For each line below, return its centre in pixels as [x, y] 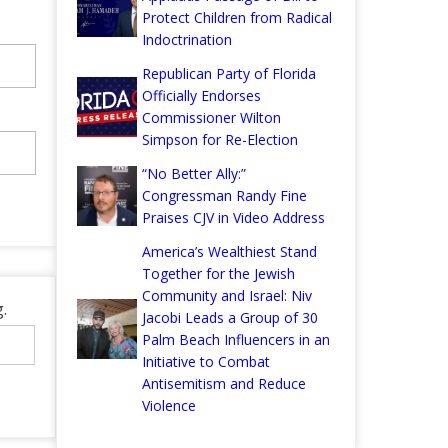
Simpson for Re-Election [220, 140]
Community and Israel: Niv [227, 296]
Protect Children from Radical [237, 18]
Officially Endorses [201, 96]
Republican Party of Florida [229, 74]
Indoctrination [187, 40]
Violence [169, 406]
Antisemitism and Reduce [224, 384]
